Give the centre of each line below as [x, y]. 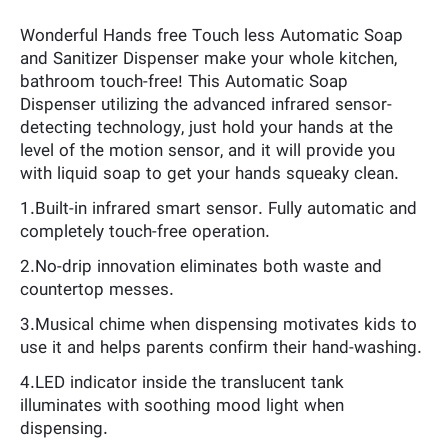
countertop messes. [97, 290]
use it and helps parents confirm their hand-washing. [221, 348]
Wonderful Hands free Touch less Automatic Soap [211, 36]
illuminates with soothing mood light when [182, 406]
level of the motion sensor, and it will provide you [207, 151]
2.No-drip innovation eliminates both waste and [201, 267]
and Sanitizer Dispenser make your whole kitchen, [208, 59]
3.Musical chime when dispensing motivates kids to [218, 325]
